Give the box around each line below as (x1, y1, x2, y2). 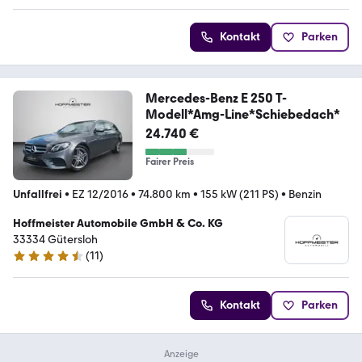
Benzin (288, 187, 322, 202)
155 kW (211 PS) (200, 187, 279, 202)
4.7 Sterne (12, 255, 63, 270)
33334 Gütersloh (13, 233, 98, 247)
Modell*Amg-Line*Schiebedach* (145, 107, 340, 123)
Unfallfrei (13, 187, 62, 202)
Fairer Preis (145, 156, 194, 168)
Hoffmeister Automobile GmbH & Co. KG (13, 217, 223, 231)
